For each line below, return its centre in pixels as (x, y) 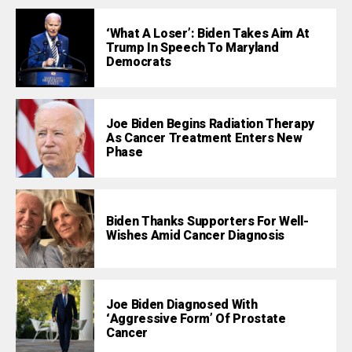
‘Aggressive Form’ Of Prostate (196, 319)
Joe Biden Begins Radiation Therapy (211, 125)
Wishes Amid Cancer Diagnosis (196, 236)
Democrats (139, 62)
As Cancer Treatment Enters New (204, 139)
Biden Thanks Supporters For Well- (207, 222)
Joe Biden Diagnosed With (182, 305)
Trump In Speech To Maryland (192, 48)
